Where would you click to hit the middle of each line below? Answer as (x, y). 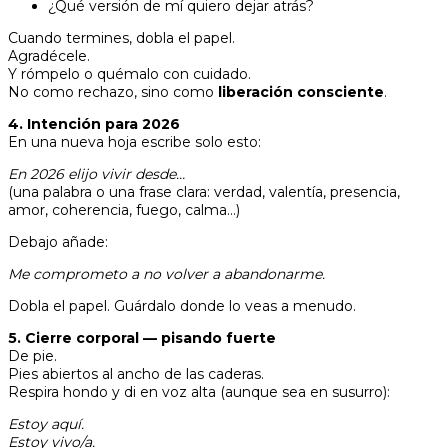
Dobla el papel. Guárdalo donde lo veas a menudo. (182, 306)
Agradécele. (49, 56)
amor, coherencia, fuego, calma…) (124, 210)
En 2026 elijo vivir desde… (96, 174)
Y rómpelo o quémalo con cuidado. (129, 74)
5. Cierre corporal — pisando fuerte (142, 338)
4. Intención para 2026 (94, 124)
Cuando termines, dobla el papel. (121, 38)
